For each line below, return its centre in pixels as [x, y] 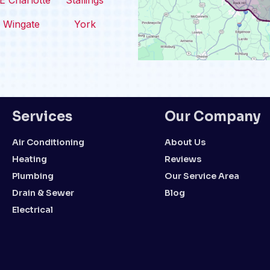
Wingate [22, 24]
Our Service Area [202, 176]
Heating [29, 159]
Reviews [183, 159]
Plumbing [33, 176]
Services [42, 117]
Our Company [213, 117]
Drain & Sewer [43, 193]
